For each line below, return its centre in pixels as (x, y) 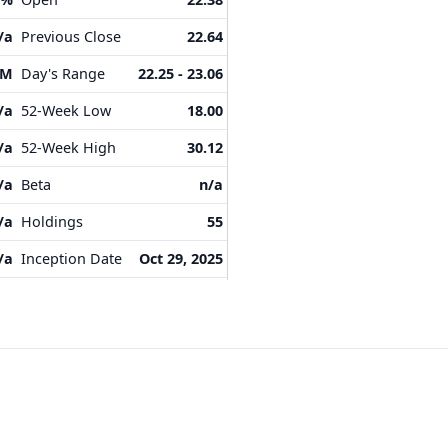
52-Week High (68, 147)
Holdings (52, 221)
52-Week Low (66, 110)
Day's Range (63, 73)
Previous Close (71, 36)
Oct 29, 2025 (181, 258)
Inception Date (71, 258)
